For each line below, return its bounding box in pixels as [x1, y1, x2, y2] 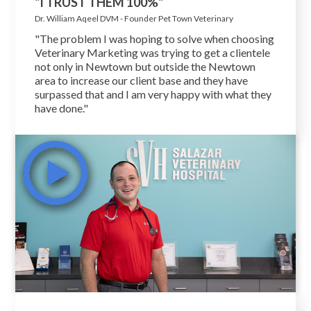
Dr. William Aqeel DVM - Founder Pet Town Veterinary [35, 13, 234, 24]
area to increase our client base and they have [35, 74, 249, 87]
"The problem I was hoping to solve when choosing [35, 32, 275, 46]
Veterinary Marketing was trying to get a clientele [35, 46, 271, 60]
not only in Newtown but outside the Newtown [35, 60, 256, 74]
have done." [35, 101, 89, 115]
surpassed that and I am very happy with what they [35, 87, 272, 101]
